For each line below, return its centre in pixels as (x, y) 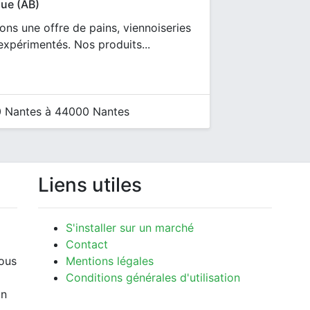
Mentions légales (110, 261)
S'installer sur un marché (130, 228)
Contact (87, 244)
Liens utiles (90, 185)
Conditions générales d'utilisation (153, 277)
